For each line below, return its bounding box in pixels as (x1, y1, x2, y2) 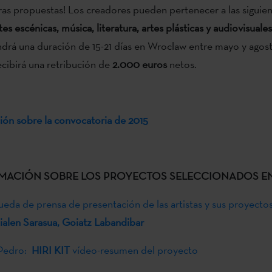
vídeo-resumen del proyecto (72, 242, 198, 257)
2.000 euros (112, 56, 167, 71)
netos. (166, 56, 197, 71)
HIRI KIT (31, 242, 72, 257)
